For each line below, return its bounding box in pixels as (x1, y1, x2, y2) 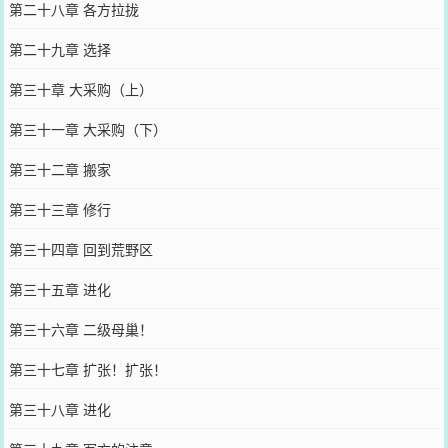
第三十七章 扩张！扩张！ (8, 358, 167, 379)
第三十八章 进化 (8, 398, 111, 419)
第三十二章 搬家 (8, 158, 111, 179)
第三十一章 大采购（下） (8, 118, 167, 139)
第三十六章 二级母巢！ (8, 318, 153, 339)
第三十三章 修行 (8, 198, 111, 219)
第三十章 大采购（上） (8, 78, 153, 99)
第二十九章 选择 (8, 38, 111, 59)
